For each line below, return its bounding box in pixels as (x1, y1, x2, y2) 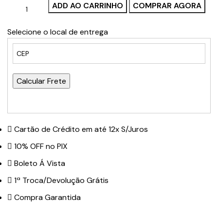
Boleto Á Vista (14, 158, 66, 169)
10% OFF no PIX (14, 141, 68, 152)
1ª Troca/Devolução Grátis (14, 175, 109, 186)
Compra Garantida (14, 192, 81, 203)
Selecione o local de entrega (7, 27, 109, 37)
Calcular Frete (17, 76, 67, 87)
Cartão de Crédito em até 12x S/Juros (14, 124, 148, 135)
